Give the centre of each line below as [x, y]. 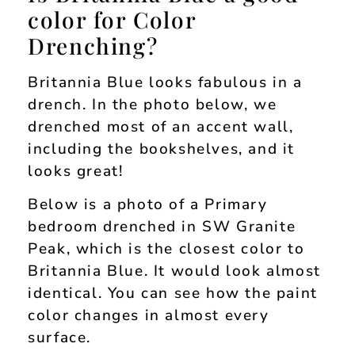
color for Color [112, 19]
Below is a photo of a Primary [148, 205]
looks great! [76, 171]
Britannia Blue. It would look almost [174, 271]
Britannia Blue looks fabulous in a [165, 82]
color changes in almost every [149, 316]
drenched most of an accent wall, [161, 126]
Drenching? [93, 45]
